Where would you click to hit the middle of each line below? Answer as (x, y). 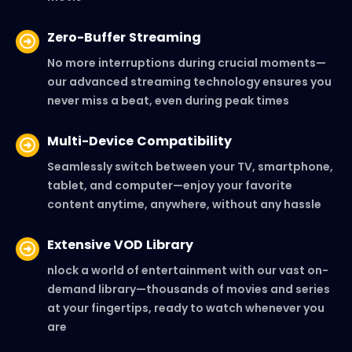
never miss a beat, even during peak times (168, 100)
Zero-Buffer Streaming (124, 37)
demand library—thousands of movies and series (189, 289)
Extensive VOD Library (120, 244)
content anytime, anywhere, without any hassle (184, 204)
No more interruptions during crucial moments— (187, 62)
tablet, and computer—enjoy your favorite (170, 185)
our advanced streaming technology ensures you (189, 81)
